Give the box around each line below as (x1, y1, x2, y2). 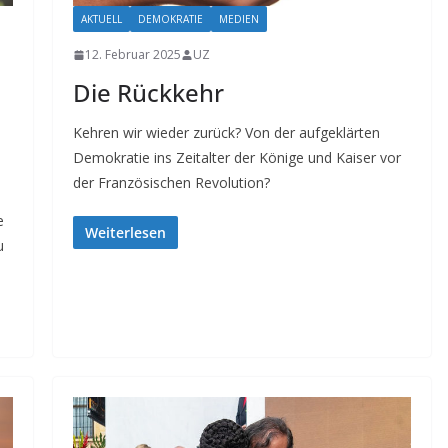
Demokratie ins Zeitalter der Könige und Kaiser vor (72, 148, 401, 168)
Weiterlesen (84, 223, 166, 243)
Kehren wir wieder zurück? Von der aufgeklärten (72, 123, 380, 143)
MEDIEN (218, 12, 259, 27)
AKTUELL (80, 12, 122, 27)
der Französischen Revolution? (72, 173, 270, 193)
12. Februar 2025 (84, 46, 181, 64)
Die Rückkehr (72, 76, 224, 110)
